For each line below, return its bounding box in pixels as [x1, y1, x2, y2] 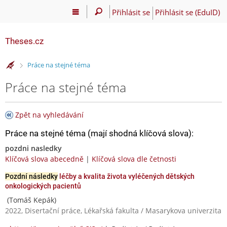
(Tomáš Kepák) [5, 195, 56, 205]
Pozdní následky [5, 172, 58, 180]
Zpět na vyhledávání [15, 109, 84, 120]
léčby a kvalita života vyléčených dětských [58, 172, 195, 180]
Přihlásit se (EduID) [155, 7, 220, 17]
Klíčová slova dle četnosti [92, 154, 176, 164]
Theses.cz [5, 36, 44, 46]
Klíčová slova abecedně [5, 154, 84, 164]
